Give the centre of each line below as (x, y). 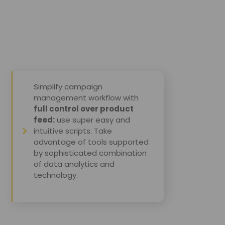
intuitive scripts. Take (73, 131)
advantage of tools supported (91, 142)
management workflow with (86, 97)
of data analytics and (74, 164)
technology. (56, 175)
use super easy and (93, 120)
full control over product (84, 108)
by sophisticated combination (90, 153)
